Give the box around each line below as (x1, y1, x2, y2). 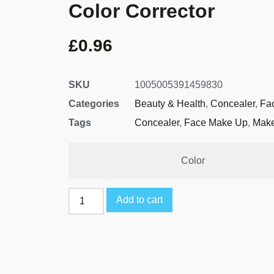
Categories (68, 98, 119, 109)
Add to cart (116, 194, 163, 206)
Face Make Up (184, 117, 248, 128)
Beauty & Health (135, 98, 206, 109)
